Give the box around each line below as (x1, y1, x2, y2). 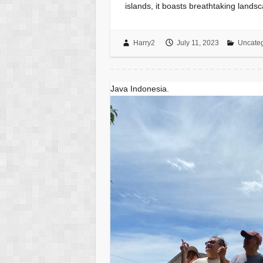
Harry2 (133, 39, 155, 48)
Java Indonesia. (110, 84, 170, 94)
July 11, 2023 (176, 39, 219, 48)
